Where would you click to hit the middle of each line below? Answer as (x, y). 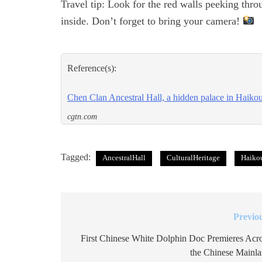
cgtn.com (82, 117)
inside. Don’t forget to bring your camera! (152, 21)
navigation (104, 241)
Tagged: (77, 157)
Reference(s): (92, 68)
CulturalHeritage (193, 158)
